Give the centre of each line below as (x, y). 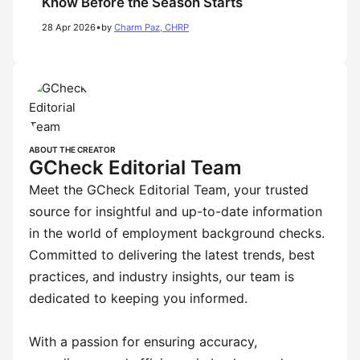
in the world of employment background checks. (177, 233)
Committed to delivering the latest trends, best (172, 255)
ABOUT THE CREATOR (72, 149)
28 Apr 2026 (69, 27)
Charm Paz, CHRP (151, 27)
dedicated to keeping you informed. (138, 298)
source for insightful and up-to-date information (176, 211)
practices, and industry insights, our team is (162, 276)
